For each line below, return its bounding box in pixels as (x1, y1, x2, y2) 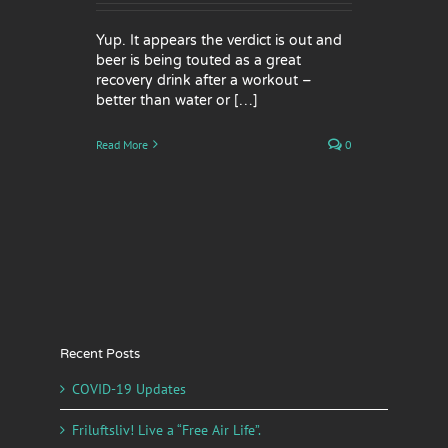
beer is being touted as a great (96, 51, 301, 69)
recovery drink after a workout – (96, 71, 312, 89)
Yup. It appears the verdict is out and (96, 31, 342, 49)
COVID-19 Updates (72, 380, 186, 399)
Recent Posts (60, 345, 140, 362)
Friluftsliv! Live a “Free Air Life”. (72, 421, 261, 440)
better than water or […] (96, 91, 258, 109)
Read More (96, 136, 148, 152)
